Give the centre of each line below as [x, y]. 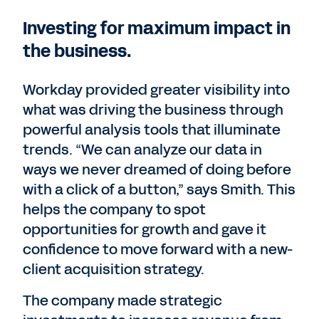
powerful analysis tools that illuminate [152, 130]
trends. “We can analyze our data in [142, 150]
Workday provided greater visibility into [156, 90]
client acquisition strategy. [115, 269]
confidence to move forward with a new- [158, 249]
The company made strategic [122, 300]
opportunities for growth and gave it [145, 229]
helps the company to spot [114, 209]
